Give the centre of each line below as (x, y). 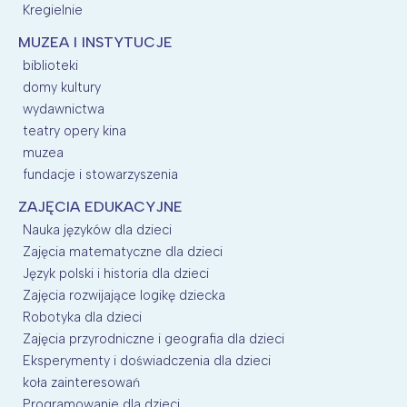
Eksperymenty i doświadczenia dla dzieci (147, 361)
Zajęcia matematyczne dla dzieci (123, 252)
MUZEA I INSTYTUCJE (95, 43)
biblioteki (50, 66)
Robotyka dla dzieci (82, 318)
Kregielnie (53, 10)
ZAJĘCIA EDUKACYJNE (100, 207)
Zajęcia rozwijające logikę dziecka (124, 296)
